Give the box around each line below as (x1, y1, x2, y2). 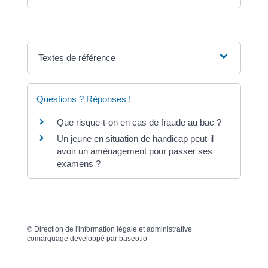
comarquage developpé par (26, 234, 119, 243)
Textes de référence (38, 53, 116, 63)
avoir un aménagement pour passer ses (56, 146, 212, 156)
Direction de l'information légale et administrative (33, 225, 192, 234)
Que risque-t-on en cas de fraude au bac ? (56, 117, 221, 127)
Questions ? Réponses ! (36, 94, 131, 104)
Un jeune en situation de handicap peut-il (56, 133, 214, 144)
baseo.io (118, 234, 147, 243)
